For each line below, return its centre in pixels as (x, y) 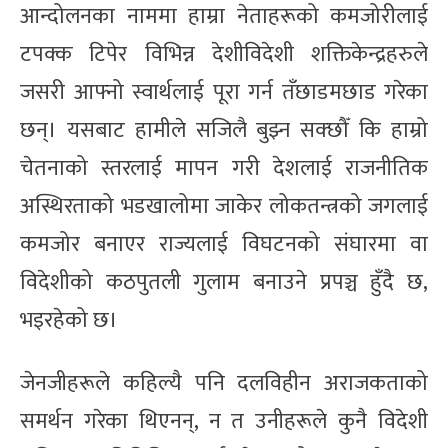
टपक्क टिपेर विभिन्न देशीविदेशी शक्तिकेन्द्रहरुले (224, 54)
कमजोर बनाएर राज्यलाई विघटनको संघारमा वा (224, 244)
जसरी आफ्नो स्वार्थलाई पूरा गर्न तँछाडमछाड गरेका (224, 92)
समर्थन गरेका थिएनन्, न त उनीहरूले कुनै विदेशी (224, 421)
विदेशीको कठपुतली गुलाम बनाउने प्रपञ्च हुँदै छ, (224, 282)
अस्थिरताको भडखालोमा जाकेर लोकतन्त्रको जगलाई (224, 206)
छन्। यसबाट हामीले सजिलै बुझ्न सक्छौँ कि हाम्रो (224, 130)
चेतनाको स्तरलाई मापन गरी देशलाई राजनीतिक (224, 168)
